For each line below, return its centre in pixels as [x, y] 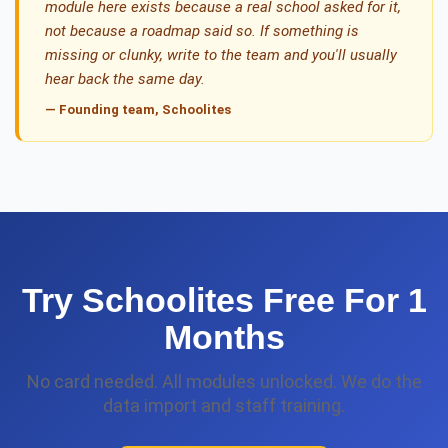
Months [224, 337]
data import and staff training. [224, 405]
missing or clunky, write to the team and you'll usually [221, 55]
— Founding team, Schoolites [138, 109]
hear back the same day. [125, 79]
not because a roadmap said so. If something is [202, 31]
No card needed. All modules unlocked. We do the [224, 381]
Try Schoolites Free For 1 [224, 300]
